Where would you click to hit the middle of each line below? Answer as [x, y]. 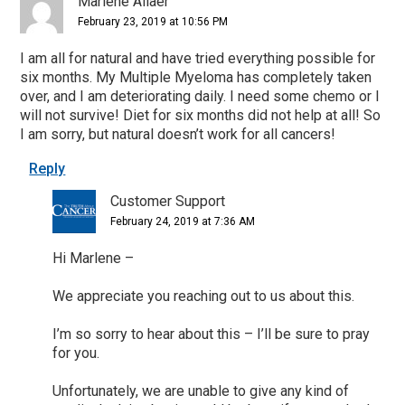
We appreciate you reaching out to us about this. [204, 296]
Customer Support [168, 201]
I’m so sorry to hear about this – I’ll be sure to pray [212, 334]
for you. [76, 353]
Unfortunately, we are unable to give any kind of [201, 391]
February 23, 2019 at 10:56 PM [153, 21]
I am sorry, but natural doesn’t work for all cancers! [178, 134]
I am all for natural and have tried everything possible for [198, 58]
